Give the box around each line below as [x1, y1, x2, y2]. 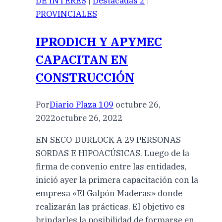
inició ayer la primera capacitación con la [36, 174, 198, 186]
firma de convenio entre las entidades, [36, 161, 187, 172]
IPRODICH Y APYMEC [36, 34, 162, 50]
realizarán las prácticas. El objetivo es [36, 201, 185, 213]
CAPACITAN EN [36, 52, 128, 68]
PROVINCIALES [36, 8, 97, 20]
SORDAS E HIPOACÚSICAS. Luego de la [36, 148, 189, 159]
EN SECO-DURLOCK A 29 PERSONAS [36, 134, 181, 146]
